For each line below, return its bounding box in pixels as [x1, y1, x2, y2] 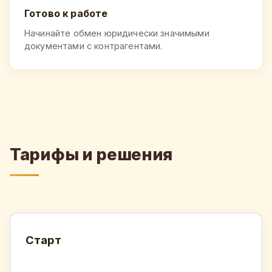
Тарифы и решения [10, 144, 173, 165]
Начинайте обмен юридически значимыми [24, 27, 209, 38]
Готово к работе [24, 7, 108, 19]
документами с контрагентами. [24, 40, 163, 51]
